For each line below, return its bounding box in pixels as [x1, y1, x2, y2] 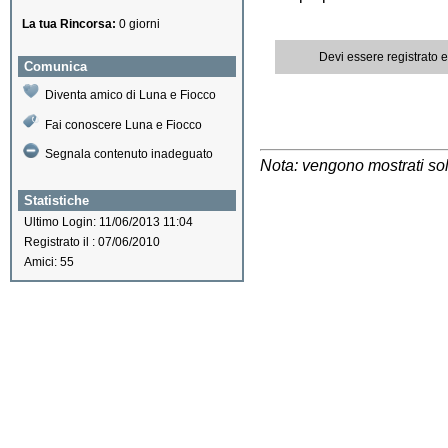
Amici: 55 [24, 255, 74, 270]
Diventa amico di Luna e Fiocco [45, 88, 216, 102]
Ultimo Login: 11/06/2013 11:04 [24, 215, 193, 230]
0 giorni [116, 17, 160, 31]
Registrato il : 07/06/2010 [24, 235, 160, 250]
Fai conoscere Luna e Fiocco [45, 118, 202, 132]
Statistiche [24, 193, 89, 209]
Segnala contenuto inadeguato [45, 147, 213, 162]
